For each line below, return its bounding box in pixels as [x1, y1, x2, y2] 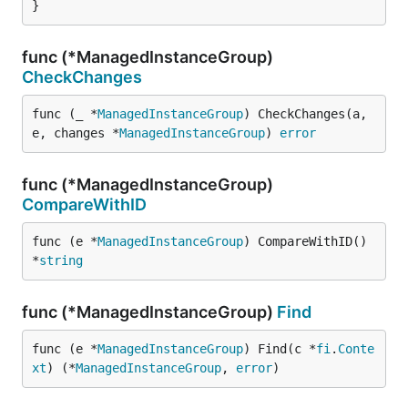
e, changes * [32, 126, 119, 140]
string [39, 253, 83, 268]
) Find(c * [243, 342, 316, 356]
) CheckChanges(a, [243, 107, 367, 121]
